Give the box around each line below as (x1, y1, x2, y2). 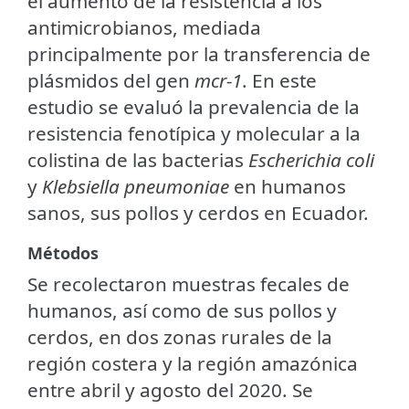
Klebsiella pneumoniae (37, 173, 229, 199)
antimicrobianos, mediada (27, 14, 261, 40)
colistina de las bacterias (27, 146, 248, 173)
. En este (242, 67, 317, 93)
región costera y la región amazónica (27, 350, 358, 376)
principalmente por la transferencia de (27, 40, 371, 67)
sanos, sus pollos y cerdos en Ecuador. (27, 199, 373, 225)
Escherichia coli (248, 146, 374, 173)
